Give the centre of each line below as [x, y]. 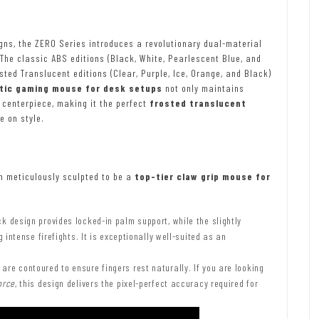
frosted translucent [198, 103]
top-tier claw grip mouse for [203, 176]
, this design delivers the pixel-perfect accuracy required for [136, 283]
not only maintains [203, 88]
